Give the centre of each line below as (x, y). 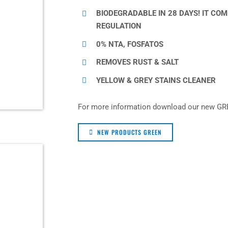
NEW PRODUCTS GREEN (129, 132)
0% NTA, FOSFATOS (130, 44)
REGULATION (119, 26)
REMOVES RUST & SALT (137, 62)
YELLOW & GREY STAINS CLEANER (156, 80)
